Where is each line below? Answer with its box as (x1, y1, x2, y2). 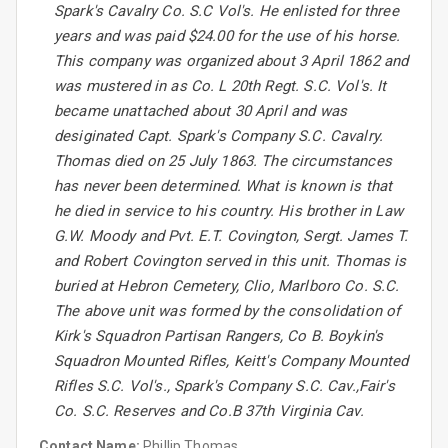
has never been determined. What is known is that (54, 177, 393, 196)
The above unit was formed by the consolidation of (54, 302, 401, 321)
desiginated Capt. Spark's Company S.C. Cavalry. (54, 127, 384, 146)
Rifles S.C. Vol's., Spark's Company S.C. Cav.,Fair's (54, 377, 395, 396)
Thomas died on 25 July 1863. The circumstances (54, 152, 392, 171)
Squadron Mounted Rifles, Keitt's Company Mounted (54, 352, 409, 371)
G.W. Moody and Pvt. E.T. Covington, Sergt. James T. (54, 227, 409, 246)
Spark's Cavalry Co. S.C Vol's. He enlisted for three (54, 2, 399, 21)
